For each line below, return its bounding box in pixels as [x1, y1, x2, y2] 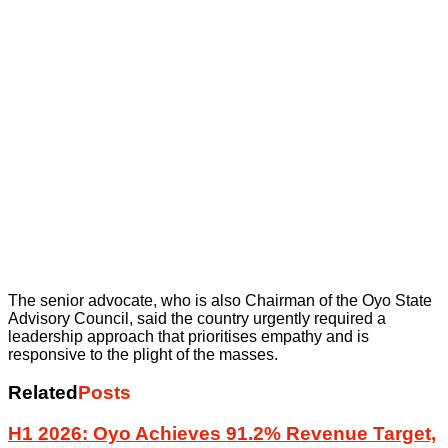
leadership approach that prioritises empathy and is [8, 327, 369, 345]
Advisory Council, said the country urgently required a [8, 309, 386, 327]
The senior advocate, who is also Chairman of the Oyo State [8, 291, 432, 309]
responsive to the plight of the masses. [8, 345, 278, 363]
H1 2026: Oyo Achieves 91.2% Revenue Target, [8, 423, 436, 445]
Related [8, 382, 78, 404]
